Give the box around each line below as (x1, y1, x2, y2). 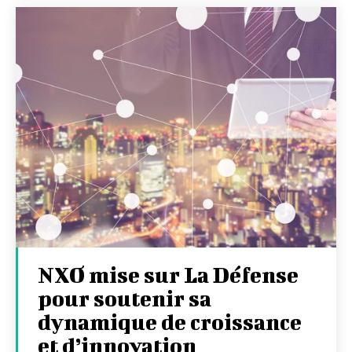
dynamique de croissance (38, 309, 302, 334)
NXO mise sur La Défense (38, 262, 299, 287)
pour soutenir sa (38, 285, 211, 310)
